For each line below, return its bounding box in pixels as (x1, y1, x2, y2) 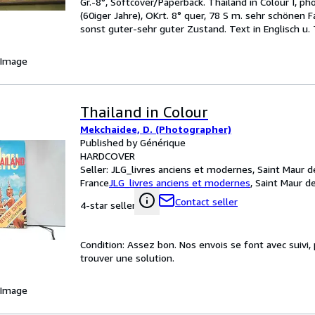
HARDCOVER (80, 150, 135, 162)
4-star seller (80, 199, 136, 211)
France (80, 176, 109, 188)
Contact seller (175, 195, 238, 207)
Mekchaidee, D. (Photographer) (80, 123, 231, 135)
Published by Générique (80, 136, 186, 148)
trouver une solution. (80, 252, 174, 264)
